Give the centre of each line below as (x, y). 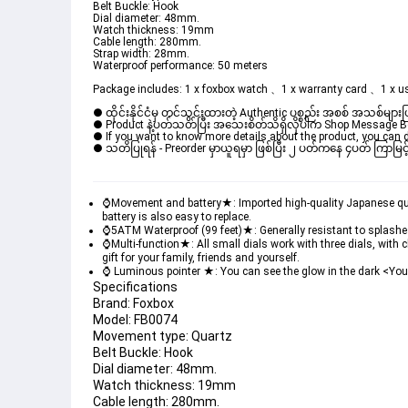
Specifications (135, 287)
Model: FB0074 (135, 320)
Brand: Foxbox (133, 304)
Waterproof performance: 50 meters (180, 66)
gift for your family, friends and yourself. (201, 258)
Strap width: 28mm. (141, 54)
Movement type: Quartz (163, 337)
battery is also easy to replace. (177, 217)
